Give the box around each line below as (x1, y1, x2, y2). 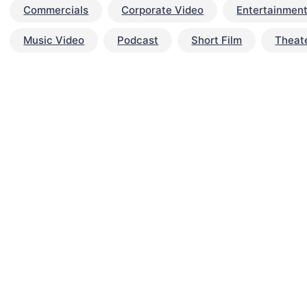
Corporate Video (121, 3, 204, 17)
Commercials (23, 3, 89, 17)
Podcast (117, 34, 159, 47)
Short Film (191, 34, 243, 47)
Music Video (23, 34, 85, 47)
